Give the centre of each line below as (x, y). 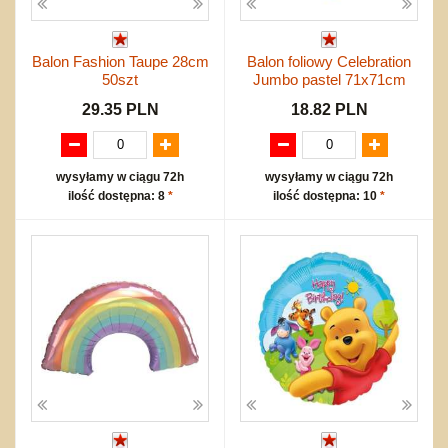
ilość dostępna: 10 (326, 195)
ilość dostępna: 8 (117, 195)
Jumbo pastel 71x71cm (329, 79)
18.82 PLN (329, 109)
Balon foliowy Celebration (329, 61)
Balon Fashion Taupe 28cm (120, 61)
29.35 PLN (120, 109)
